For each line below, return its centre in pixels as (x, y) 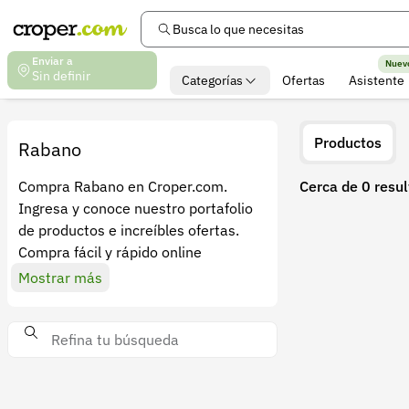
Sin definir (61, 76)
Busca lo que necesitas (238, 29)
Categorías (212, 80)
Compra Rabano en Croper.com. (123, 186)
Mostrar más (60, 278)
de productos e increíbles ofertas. (129, 230)
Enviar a (52, 61)
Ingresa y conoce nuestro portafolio (136, 208)
